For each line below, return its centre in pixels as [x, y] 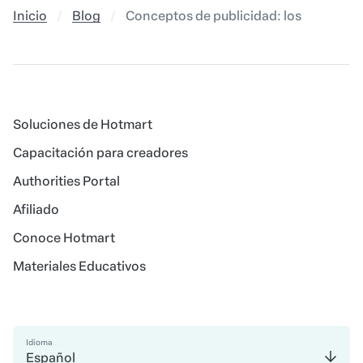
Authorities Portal [66, 181]
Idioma [39, 342]
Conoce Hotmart [64, 237]
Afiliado [36, 209]
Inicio [30, 15]
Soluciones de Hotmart [83, 124]
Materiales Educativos [79, 266]
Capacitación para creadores [100, 152]
